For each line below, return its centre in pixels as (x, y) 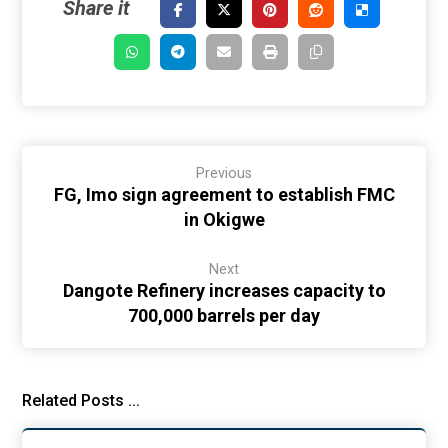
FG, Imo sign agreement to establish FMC (224, 194)
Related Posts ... (81, 400)
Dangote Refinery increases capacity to (224, 290)
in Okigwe (224, 219)
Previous (224, 173)
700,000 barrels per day (224, 315)
